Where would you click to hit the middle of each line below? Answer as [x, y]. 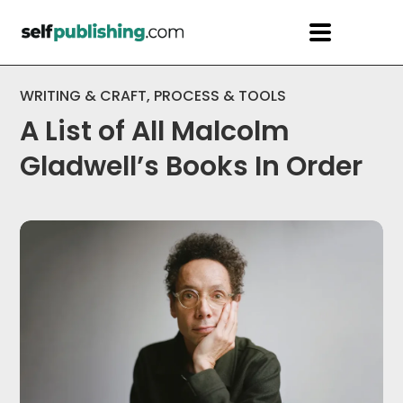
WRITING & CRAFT [84, 96]
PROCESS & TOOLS [220, 96]
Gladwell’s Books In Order [192, 166]
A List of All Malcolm [155, 131]
